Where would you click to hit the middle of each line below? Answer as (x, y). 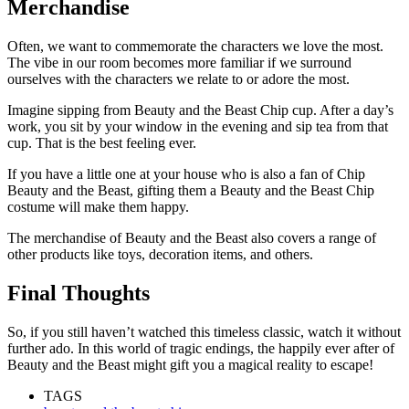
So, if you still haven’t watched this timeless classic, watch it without (204, 332)
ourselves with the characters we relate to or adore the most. (178, 79)
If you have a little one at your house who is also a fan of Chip (186, 174)
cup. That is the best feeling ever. (102, 143)
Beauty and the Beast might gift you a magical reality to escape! (190, 365)
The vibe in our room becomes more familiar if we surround (179, 63)
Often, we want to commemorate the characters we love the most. (195, 47)
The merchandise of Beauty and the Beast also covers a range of (192, 238)
